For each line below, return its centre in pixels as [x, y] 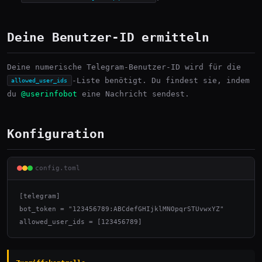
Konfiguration [56, 134]
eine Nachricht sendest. [133, 94]
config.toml [58, 168]
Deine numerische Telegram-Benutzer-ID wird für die [124, 67]
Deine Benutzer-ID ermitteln [108, 37]
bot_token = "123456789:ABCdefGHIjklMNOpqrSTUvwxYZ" [122, 209]
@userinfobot [49, 94]
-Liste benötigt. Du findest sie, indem [161, 80]
